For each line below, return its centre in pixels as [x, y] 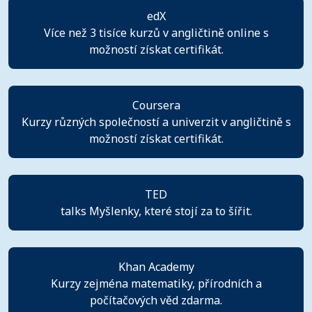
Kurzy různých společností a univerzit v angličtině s [156, 122]
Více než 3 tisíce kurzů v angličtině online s [156, 32]
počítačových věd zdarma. [156, 300]
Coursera [156, 105]
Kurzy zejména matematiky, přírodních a [156, 283]
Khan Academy [156, 266]
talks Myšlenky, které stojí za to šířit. [156, 211]
